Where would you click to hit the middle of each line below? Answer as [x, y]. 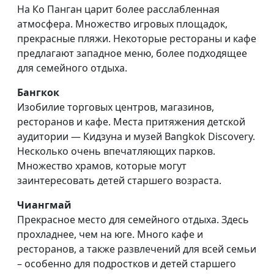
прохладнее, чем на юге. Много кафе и [110, 234]
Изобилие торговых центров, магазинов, [116, 107]
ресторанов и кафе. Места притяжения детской [131, 121]
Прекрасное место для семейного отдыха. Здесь [133, 219]
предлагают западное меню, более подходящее [132, 53]
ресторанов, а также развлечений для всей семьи [137, 249]
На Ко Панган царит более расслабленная [118, 9]
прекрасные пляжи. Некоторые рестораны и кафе [137, 38]
